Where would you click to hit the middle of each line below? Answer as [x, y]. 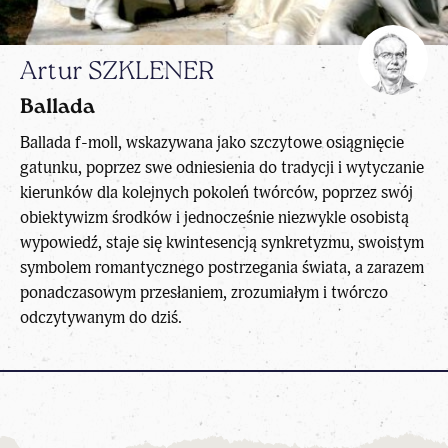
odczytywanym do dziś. [101, 317]
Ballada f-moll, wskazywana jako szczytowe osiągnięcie [212, 142]
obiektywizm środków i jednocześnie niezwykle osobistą [214, 217]
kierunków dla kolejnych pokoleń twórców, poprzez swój [216, 192]
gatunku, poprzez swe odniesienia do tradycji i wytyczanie [222, 167]
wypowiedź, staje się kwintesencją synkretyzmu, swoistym [222, 242]
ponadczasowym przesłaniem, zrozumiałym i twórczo [204, 292]
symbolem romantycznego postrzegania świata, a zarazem [222, 267]
